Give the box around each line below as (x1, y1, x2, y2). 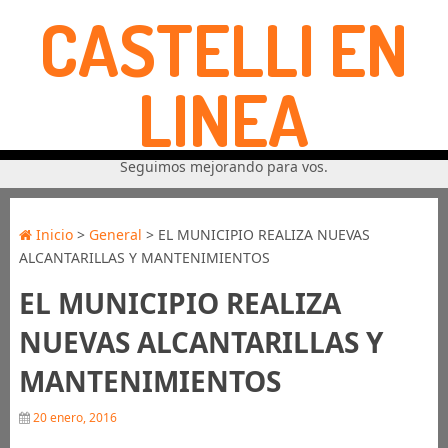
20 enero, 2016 (29, 409, 117, 426)
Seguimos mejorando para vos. (119, 157, 328, 176)
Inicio (31, 225, 73, 244)
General (88, 225, 142, 244)
